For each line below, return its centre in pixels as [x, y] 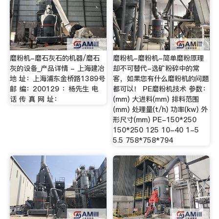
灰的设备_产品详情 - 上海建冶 [57, 68]
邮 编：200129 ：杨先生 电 [54, 89]
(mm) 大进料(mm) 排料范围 [156, 99]
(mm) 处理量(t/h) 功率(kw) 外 [161, 109]
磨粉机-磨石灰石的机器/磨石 [55, 58]
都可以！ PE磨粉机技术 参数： [161, 89]
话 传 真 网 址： [35, 99]
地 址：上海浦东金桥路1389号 [57, 78]
